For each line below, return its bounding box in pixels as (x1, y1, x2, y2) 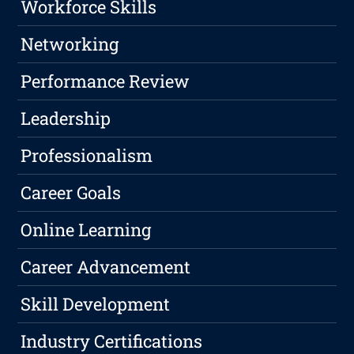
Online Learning (21, 218, 152, 242)
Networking (21, 32, 119, 56)
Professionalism (21, 144, 153, 168)
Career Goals (21, 181, 122, 205)
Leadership (21, 107, 111, 130)
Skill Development (21, 292, 171, 316)
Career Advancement (21, 255, 191, 279)
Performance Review (21, 70, 190, 93)
